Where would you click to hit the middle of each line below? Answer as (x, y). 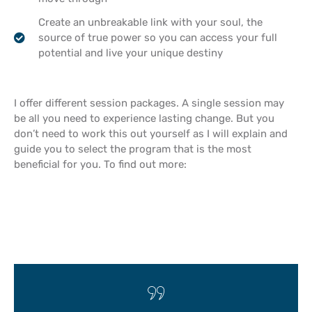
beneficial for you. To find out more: (100, 164)
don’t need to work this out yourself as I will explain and (151, 133)
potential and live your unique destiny (131, 53)
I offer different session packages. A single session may (149, 103)
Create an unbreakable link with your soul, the (150, 22)
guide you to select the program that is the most (133, 149)
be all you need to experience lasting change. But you (144, 118)
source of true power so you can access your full (158, 37)
